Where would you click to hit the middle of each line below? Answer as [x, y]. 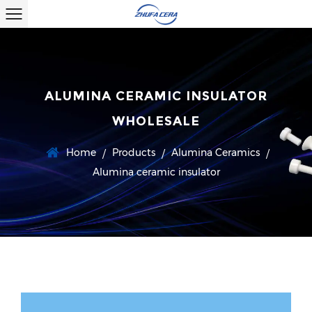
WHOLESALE [156, 121]
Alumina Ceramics [216, 153]
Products [134, 153]
